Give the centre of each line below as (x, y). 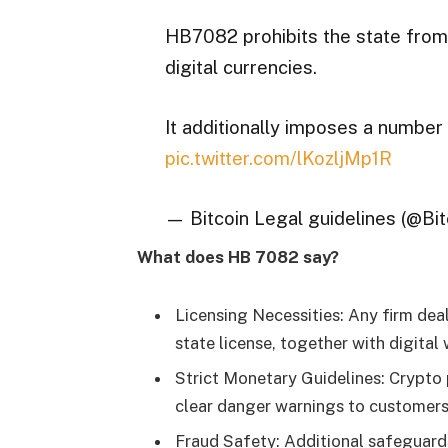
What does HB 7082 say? (237, 257)
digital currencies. (240, 67)
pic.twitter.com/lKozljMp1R (278, 158)
